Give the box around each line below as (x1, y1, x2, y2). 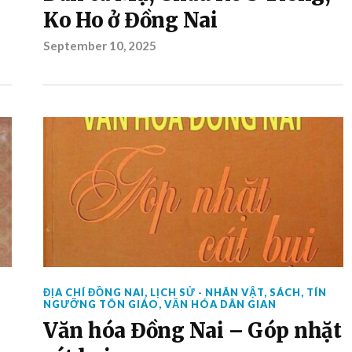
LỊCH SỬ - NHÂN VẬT (149, 286, 264, 299)
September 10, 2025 (42, 38, 156, 53)
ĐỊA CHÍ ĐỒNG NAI (42, 286, 145, 299)
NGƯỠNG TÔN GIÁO (42, 298, 159, 310)
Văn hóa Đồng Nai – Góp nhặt (42, 318, 342, 343)
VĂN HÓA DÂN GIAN (163, 298, 277, 310)
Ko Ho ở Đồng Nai (42, 8, 218, 33)
